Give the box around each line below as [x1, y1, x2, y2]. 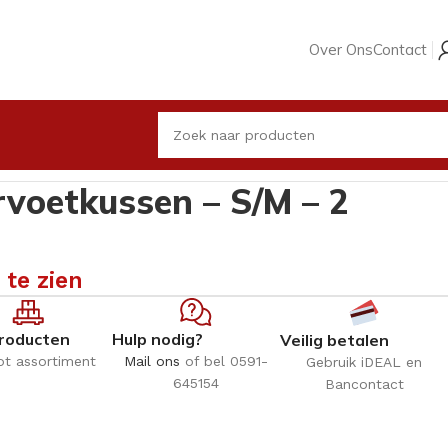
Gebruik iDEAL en [306, 353, 422, 370]
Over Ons [309, 40, 373, 59]
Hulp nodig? [112, 328, 203, 349]
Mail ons [124, 352, 180, 369]
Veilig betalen [280, 329, 389, 350]
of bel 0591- [180, 352, 268, 369]
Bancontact [324, 375, 404, 392]
